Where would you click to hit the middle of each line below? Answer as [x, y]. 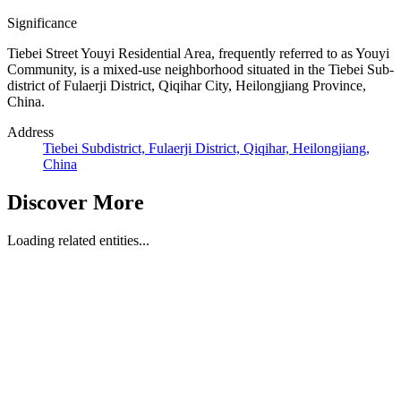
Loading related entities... [78, 241]
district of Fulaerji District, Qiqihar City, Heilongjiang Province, [187, 86]
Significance [42, 23]
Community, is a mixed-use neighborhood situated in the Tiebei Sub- [200, 70]
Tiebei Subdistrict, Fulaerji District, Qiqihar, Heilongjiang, [206, 149]
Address [30, 132]
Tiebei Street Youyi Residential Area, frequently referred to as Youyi [198, 54]
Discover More [76, 203]
